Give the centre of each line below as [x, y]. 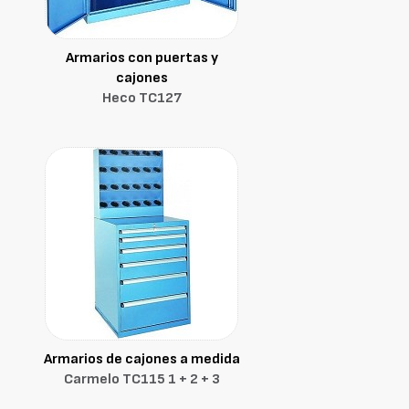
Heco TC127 [142, 98]
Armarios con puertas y [142, 58]
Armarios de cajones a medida [142, 359]
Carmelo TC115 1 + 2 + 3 [142, 379]
